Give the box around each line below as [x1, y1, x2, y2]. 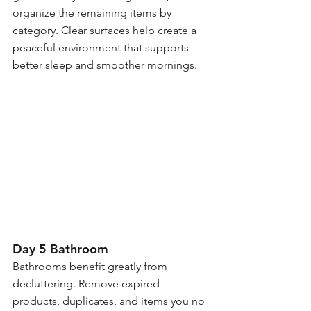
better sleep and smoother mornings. [12, 58, 197, 72]
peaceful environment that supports [12, 41, 192, 55]
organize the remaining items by [12, 6, 174, 20]
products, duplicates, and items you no [12, 294, 208, 308]
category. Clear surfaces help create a [12, 24, 199, 37]
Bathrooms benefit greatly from [12, 259, 170, 273]
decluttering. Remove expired [12, 276, 162, 290]
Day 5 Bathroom [12, 240, 108, 257]
